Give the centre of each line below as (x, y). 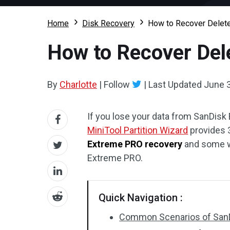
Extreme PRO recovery (135, 144)
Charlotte (78, 84)
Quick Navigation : (141, 198)
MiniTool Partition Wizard (138, 130)
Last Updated (175, 84)
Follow (117, 84)
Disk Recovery (108, 23)
